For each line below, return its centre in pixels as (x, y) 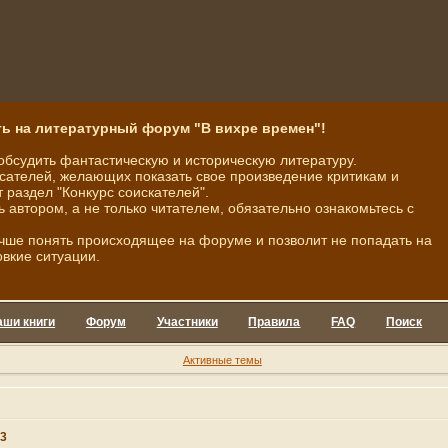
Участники (187, 322)
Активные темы (222, 359)
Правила (274, 322)
